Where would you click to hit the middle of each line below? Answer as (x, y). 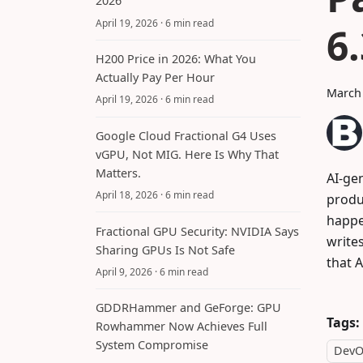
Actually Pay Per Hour (155, 78)
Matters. (118, 173)
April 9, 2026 (124, 272)
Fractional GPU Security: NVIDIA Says (197, 231)
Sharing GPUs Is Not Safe (165, 250)
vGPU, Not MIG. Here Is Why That (187, 154)
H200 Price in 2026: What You (176, 59)
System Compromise (152, 345)
